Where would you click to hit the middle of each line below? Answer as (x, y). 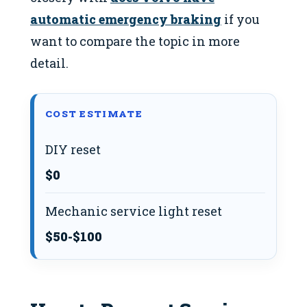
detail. (49, 63)
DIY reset (73, 150)
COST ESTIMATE (94, 114)
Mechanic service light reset (134, 211)
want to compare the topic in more (135, 41)
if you (241, 20)
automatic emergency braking (126, 20)
